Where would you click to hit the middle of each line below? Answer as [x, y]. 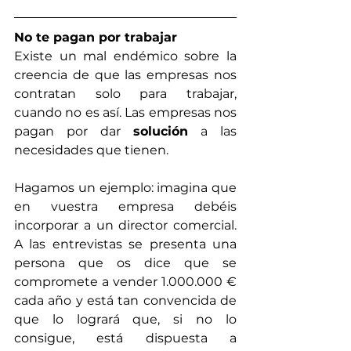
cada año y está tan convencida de [125, 301]
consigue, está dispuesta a [125, 338]
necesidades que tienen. [91, 150]
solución [161, 132]
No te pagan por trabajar [96, 38]
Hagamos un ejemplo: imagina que [125, 188]
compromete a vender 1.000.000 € [125, 282]
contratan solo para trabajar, [125, 94]
